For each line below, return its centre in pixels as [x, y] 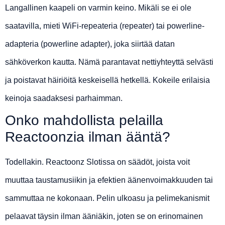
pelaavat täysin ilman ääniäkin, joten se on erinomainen [104, 216]
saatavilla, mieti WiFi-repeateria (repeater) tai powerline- [105, 26]
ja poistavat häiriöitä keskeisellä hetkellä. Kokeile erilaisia [107, 80]
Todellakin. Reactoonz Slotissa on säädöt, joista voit [97, 162]
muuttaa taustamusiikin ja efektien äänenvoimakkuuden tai [109, 180]
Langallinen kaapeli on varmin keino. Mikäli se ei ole [98, 8]
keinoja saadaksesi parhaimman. [64, 98]
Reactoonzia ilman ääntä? [88, 137]
